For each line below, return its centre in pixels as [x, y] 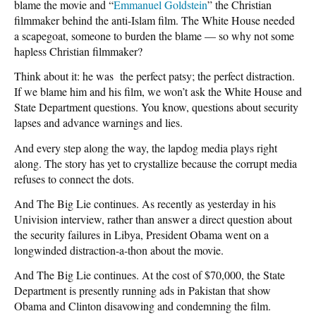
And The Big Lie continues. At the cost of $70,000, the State [150, 275]
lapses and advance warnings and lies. [98, 123]
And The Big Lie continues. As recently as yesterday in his [145, 203]
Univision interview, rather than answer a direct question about [153, 219]
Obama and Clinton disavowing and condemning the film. [142, 306]
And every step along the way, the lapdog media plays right [146, 147]
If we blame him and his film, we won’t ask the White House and [158, 92]
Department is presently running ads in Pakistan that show [142, 291]
